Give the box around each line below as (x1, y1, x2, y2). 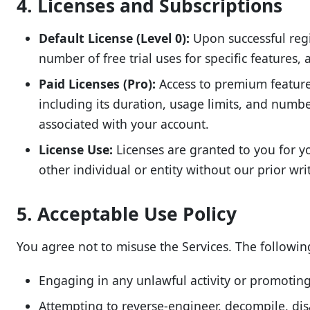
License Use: (39, 141, 113, 158)
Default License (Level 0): (39, 30, 190, 46)
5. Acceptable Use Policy (17, 201, 237, 226)
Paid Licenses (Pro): (39, 75, 156, 92)
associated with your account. (39, 116, 209, 132)
